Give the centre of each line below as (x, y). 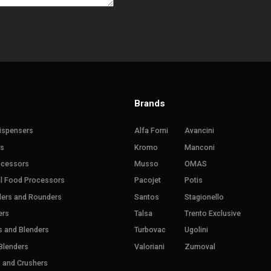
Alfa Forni (152, 131)
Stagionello (204, 197)
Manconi (200, 147)
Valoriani (150, 246)
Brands (150, 103)
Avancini (200, 131)
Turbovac (150, 230)
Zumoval (200, 246)
